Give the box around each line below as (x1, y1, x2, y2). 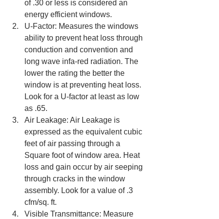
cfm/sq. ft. (24, 198, 61, 206)
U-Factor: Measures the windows (24, 22, 140, 30)
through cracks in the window (24, 175, 127, 183)
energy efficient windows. (24, 10, 116, 19)
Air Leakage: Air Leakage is (24, 116, 122, 124)
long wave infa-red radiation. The (24, 57, 140, 66)
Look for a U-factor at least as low (24, 92, 141, 101)
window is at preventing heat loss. (24, 81, 143, 89)
